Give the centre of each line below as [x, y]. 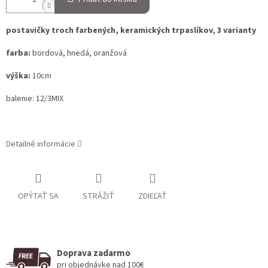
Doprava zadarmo [94, 253]
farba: [19, 54]
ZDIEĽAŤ [153, 197]
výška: [19, 76]
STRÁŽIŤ [98, 197]
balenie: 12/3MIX [35, 99]
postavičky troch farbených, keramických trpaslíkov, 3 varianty [132, 31]
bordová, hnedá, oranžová [80, 54]
